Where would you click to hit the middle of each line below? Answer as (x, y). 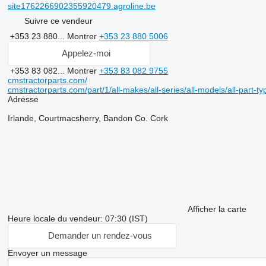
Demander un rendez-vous (100, 236)
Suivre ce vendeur (58, 21)
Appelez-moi (86, 53)
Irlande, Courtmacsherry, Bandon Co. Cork (88, 118)
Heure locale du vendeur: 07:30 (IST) (77, 218)
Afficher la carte (217, 209)
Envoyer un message (47, 253)
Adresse (23, 99)
